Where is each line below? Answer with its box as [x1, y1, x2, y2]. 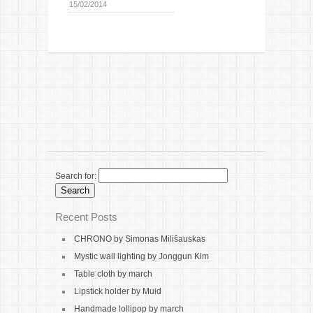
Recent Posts [55, 211, 117, 223]
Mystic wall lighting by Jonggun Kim [74, 252, 209, 261]
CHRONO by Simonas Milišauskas [74, 234, 205, 244]
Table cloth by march [74, 269, 152, 279]
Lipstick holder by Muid [74, 286, 161, 296]
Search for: [55, 171, 96, 181]
